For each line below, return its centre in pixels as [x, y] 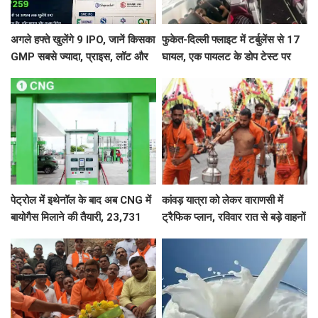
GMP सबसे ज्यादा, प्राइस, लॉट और [79, 57]
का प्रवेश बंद [186, 234]
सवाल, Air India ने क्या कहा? [221, 74]
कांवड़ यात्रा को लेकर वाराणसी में [223, 200]
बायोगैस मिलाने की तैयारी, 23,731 [76, 217]
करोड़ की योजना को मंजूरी [59, 234]
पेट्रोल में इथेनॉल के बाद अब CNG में [81, 200]
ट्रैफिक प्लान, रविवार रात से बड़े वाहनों [234, 217]
